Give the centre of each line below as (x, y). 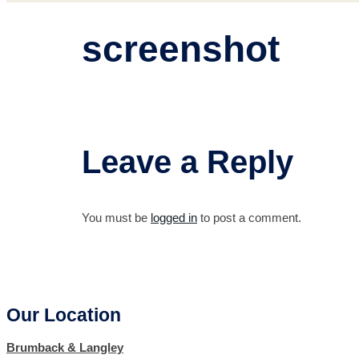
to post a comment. (249, 218)
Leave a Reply (188, 161)
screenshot (181, 49)
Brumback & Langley (65, 348)
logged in (174, 218)
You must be (116, 218)
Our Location (64, 315)
